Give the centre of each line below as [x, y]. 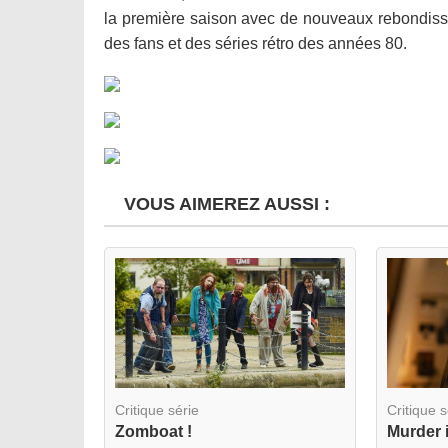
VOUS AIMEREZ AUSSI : [222, 204]
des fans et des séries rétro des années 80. [255, 43]
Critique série [157, 410]
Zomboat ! [153, 432]
